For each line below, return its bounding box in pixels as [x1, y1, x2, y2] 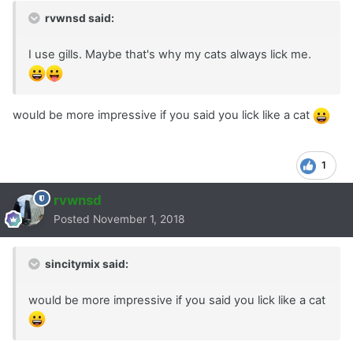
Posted [54, 213, 93, 226]
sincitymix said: [43, 258, 128, 271]
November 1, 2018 [93, 213, 184, 226]
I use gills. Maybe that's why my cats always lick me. [28, 47, 311, 62]
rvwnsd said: [43, 12, 114, 25]
